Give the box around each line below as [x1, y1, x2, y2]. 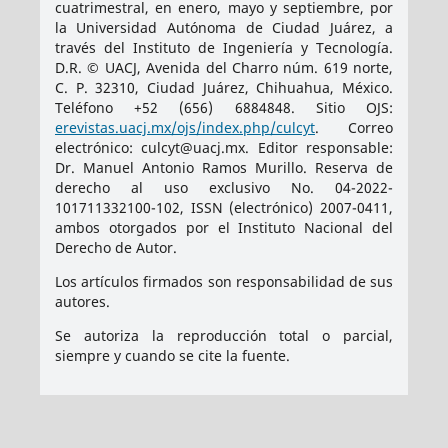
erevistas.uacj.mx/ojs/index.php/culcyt [54, 117, 315, 137]
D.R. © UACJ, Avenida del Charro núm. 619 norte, [54, 57, 394, 77]
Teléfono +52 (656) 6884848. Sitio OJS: [54, 97, 394, 117]
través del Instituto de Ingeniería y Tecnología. [54, 37, 394, 57]
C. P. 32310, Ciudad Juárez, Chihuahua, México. [54, 77, 394, 97]
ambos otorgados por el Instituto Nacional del [54, 217, 394, 237]
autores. [54, 291, 110, 311]
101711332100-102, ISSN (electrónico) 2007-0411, [54, 197, 394, 217]
